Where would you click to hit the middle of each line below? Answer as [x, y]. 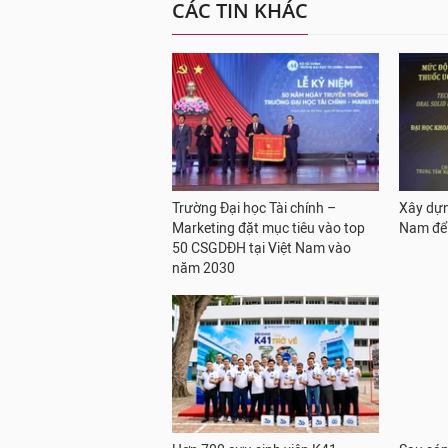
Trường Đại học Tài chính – [254, 208]
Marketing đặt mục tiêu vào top [268, 228]
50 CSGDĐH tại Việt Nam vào [261, 248]
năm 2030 [203, 268]
